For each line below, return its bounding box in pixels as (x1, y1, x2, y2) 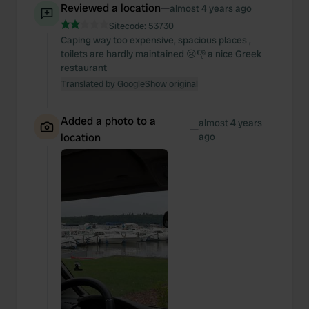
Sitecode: (109, 20, 148, 32)
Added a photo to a (61, 114, 156, 128)
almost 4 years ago (170, 2, 252, 14)
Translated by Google (61, 78, 145, 90)
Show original (145, 78, 198, 90)
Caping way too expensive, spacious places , (61, 34, 251, 46)
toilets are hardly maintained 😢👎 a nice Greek (61, 48, 261, 60)
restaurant (61, 61, 107, 74)
